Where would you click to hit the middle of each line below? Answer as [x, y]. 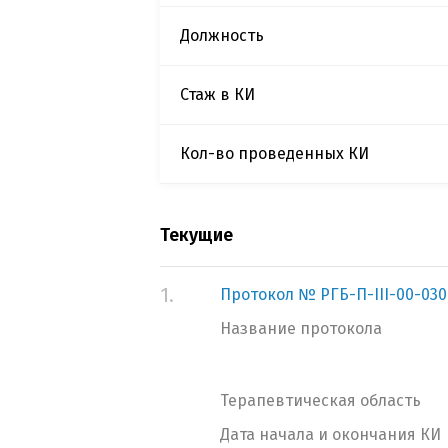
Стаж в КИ [217, 94]
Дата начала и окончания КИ [330, 434]
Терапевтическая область [320, 400]
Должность [222, 35]
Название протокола [301, 328]
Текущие [196, 235]
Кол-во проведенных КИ [274, 153]
